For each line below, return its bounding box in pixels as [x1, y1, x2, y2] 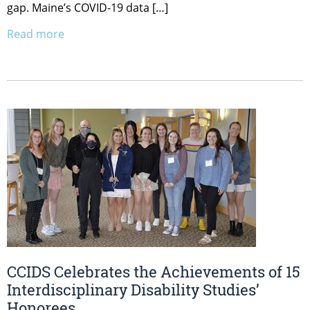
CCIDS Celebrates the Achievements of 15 [7, 262, 300, 282]
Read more [7, 26, 64, 42]
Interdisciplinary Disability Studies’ [7, 280, 259, 300]
